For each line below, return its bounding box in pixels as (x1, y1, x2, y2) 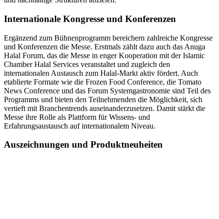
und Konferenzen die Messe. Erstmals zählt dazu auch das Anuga (4, 42, 205, 51)
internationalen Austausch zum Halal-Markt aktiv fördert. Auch (4, 68, 198, 77)
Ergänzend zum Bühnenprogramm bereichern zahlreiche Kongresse (4, 33, 213, 42)
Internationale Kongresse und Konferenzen (4, 13, 176, 24)
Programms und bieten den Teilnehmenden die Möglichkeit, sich (4, 95, 202, 104)
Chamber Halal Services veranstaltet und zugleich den (4, 60, 170, 68)
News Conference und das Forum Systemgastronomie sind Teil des (4, 86, 211, 95)
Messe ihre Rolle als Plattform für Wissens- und (4, 112, 150, 121)
